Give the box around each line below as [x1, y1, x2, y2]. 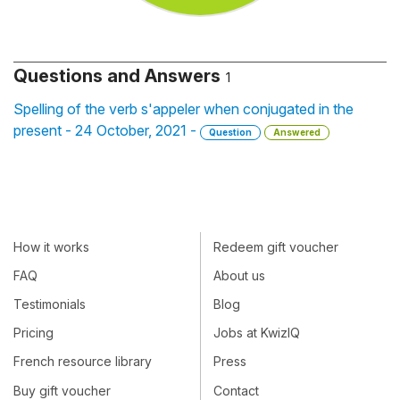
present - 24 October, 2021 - [13, 121, 200, 139]
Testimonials [13, 296, 86, 312]
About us [213, 267, 265, 283]
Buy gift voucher [13, 382, 111, 398]
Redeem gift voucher [213, 238, 338, 254]
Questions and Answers [13, 65, 221, 87]
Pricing [13, 325, 54, 341]
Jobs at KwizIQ [213, 325, 300, 341]
